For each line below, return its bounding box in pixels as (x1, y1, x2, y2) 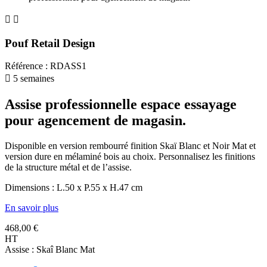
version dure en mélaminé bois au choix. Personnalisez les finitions (5, 151, 255, 162)
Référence (5, 61, 45, 72)
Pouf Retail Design (5, 36, 95, 49)
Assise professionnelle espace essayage (5, 97, 237, 113)
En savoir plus (5, 203, 58, 213)
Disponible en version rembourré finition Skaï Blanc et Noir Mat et (5, 141, 256, 151)
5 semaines (11, 73, 54, 84)
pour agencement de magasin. (5, 113, 186, 129)
